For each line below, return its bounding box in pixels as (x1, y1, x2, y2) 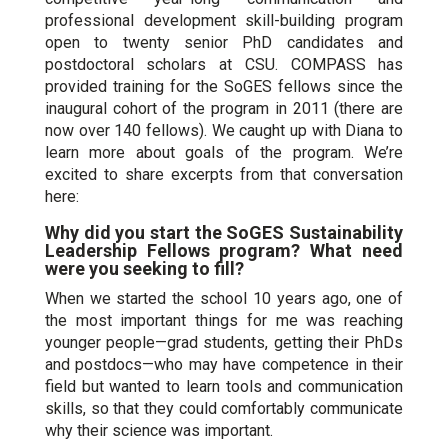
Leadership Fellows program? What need (44, 240, 404, 261)
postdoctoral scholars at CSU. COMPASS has (44, 55, 404, 74)
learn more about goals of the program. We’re (44, 143, 404, 162)
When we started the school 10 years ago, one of (44, 289, 404, 308)
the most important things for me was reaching (44, 311, 404, 330)
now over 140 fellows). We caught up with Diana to (44, 121, 404, 140)
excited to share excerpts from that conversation (44, 165, 404, 184)
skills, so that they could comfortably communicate (44, 399, 404, 418)
